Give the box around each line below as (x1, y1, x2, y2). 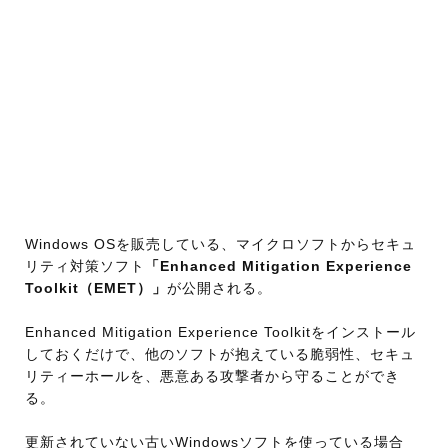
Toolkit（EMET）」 (25, 279, 167, 296)
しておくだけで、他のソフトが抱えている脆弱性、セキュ (25, 345, 415, 362)
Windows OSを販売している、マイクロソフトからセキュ (25, 235, 416, 252)
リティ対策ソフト (25, 257, 145, 274)
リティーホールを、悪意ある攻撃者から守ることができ (25, 367, 400, 384)
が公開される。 (167, 279, 272, 296)
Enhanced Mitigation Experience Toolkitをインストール (25, 323, 416, 340)
